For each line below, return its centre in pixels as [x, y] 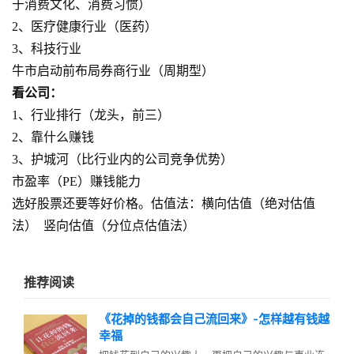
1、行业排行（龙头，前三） [91, 115]
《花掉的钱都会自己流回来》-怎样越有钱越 [214, 319]
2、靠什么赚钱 [53, 137]
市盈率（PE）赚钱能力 [76, 181]
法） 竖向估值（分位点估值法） [104, 226]
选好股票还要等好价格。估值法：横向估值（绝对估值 [164, 203]
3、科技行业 [47, 49]
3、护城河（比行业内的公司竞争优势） [122, 159]
